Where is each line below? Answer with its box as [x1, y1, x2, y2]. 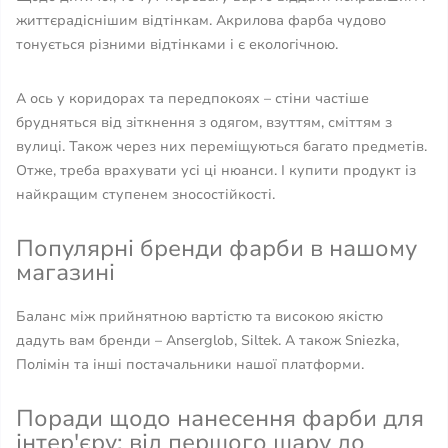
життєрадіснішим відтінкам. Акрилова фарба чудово [16, 11, 386, 30]
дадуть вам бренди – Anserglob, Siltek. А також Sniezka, [16, 331, 399, 350]
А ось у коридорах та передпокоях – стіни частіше [16, 89, 369, 108]
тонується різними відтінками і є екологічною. [16, 35, 342, 54]
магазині [16, 257, 115, 288]
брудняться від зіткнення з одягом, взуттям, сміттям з [16, 113, 392, 132]
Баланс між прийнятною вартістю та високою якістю [16, 307, 383, 326]
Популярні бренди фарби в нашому [16, 233, 417, 264]
